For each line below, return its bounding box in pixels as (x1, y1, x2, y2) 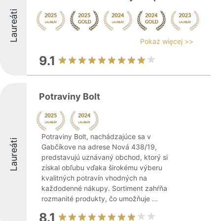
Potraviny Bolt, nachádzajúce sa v (41, 132, 151, 141)
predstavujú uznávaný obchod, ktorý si (41, 153, 168, 161)
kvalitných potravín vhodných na (41, 174, 147, 182)
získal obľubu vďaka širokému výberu (41, 163, 162, 172)
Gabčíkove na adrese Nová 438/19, (41, 143, 157, 151)
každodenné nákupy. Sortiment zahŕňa (41, 184, 167, 192)
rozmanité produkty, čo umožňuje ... (41, 194, 158, 203)
